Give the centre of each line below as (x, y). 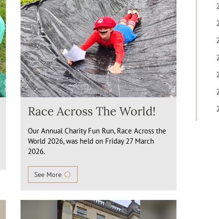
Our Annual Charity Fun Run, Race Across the (97, 131)
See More (49, 175)
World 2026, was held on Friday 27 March (91, 141)
